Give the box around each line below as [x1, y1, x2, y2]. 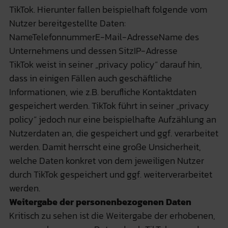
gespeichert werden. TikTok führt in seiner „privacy [9, 98, 209, 112]
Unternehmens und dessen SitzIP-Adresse [9, 43, 178, 58]
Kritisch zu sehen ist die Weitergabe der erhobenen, [9, 208, 215, 222]
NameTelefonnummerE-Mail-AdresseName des [9, 30, 199, 44]
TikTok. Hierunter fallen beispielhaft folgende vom [9, 2, 207, 16]
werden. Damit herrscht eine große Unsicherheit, [9, 139, 201, 154]
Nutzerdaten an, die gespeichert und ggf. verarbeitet [9, 126, 218, 140]
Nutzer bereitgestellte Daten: [9, 16, 130, 30]
